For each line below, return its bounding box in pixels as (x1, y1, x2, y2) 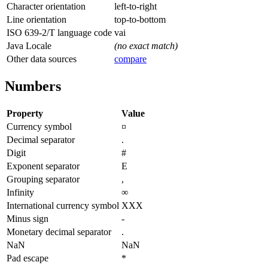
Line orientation (7, 14, 66, 25)
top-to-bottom (114, 14, 166, 25)
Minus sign (7, 213, 48, 224)
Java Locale (7, 40, 51, 51)
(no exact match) (114, 40, 178, 51)
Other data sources (7, 53, 77, 64)
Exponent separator (7, 160, 80, 171)
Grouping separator (7, 173, 80, 184)
